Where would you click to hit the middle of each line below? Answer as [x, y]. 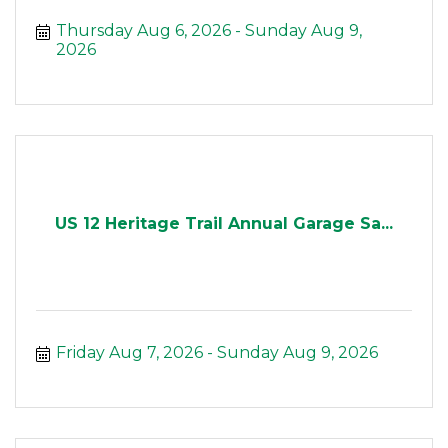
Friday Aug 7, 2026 [129, 353]
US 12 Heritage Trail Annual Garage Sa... [224, 223]
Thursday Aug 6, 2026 [143, 31]
